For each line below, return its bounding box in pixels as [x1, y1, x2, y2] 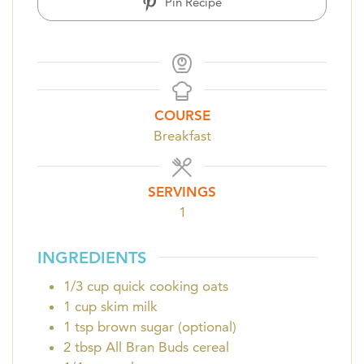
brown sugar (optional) [97, 318, 236, 335]
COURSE [154, 107, 210, 124]
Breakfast [153, 128, 211, 145]
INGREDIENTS [37, 247, 146, 267]
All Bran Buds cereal [106, 338, 229, 355]
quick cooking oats [113, 277, 228, 294]
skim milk [101, 297, 158, 314]
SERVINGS [148, 184, 216, 201]
